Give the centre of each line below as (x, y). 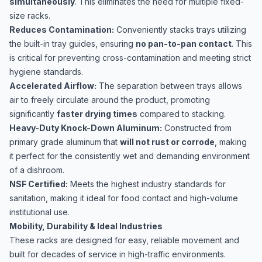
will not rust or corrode (167, 142)
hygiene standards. (46, 72)
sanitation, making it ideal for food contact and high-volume (124, 198)
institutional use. (39, 212)
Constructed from (197, 128)
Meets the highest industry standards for (147, 184)
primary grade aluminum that (65, 142)
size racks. (30, 15)
